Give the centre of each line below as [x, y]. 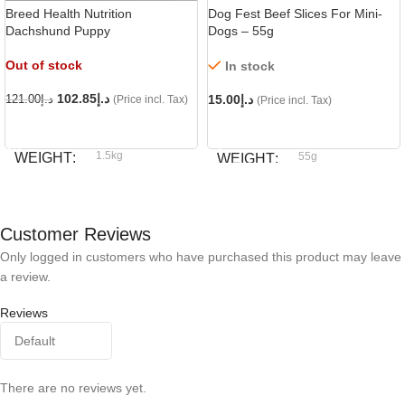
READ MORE [52, 127]
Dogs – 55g [241, 31]
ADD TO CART [259, 127]
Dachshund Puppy [58, 31]
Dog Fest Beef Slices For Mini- [295, 14]
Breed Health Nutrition [69, 14]
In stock [250, 66]
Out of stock [44, 66]
